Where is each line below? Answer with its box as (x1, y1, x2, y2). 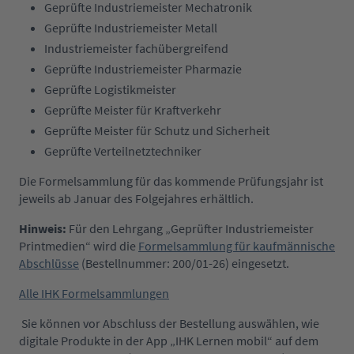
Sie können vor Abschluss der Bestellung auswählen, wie (19, 315, 319, 332)
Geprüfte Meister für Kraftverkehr (44, 102, 221, 119)
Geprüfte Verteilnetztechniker (44, 143, 201, 160)
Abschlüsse (19, 255, 79, 272)
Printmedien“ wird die (19, 238, 138, 254)
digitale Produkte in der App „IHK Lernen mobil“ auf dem (19, 333, 318, 349)
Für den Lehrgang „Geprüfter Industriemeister (66, 220, 314, 237)
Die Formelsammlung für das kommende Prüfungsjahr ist (19, 173, 323, 190)
